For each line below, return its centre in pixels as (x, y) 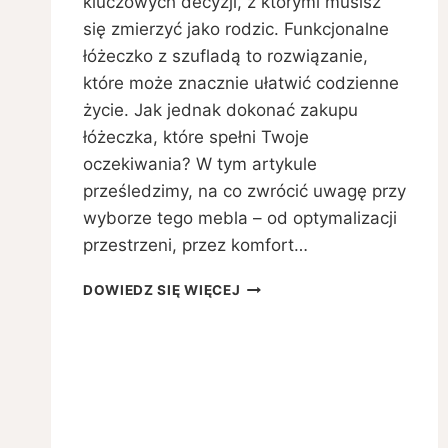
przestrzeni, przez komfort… (195, 245)
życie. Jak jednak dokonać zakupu (220, 110)
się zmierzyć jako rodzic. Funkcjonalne (236, 29)
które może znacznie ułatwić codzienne (241, 83)
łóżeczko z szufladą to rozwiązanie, (225, 56)
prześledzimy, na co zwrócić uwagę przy (244, 191)
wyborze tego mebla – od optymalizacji (240, 218)
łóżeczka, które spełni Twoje (196, 137)
